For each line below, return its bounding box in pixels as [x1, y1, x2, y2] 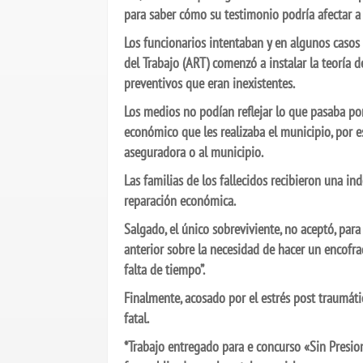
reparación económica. [124, 191, 238, 210]
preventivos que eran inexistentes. [124, 74, 295, 92]
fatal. [124, 309, 149, 327]
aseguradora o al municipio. [124, 143, 263, 161]
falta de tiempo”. [124, 260, 205, 279]
